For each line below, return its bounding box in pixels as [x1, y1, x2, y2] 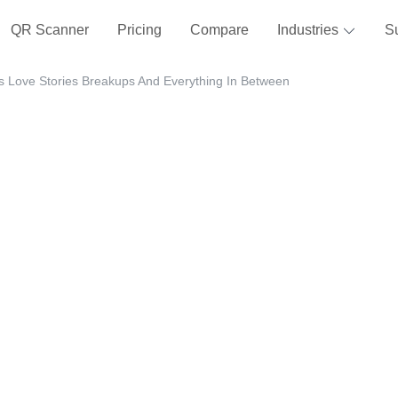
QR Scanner [10, 22, 89, 37]
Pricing [116, 22, 162, 37]
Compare [189, 22, 249, 37]
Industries [276, 22, 342, 37]
